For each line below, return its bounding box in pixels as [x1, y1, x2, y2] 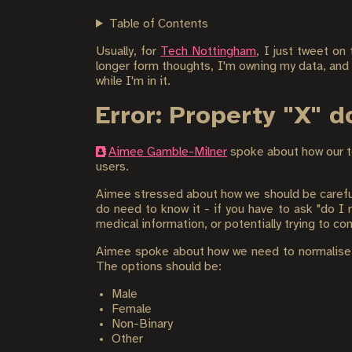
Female [112, 302, 152, 316]
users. [96, 160, 129, 174]
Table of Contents [108, 17, 208, 31]
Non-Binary [112, 317, 173, 331]
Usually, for [96, 45, 161, 58]
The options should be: [96, 260, 222, 273]
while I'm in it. [96, 75, 170, 88]
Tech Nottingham [160, 45, 257, 58]
